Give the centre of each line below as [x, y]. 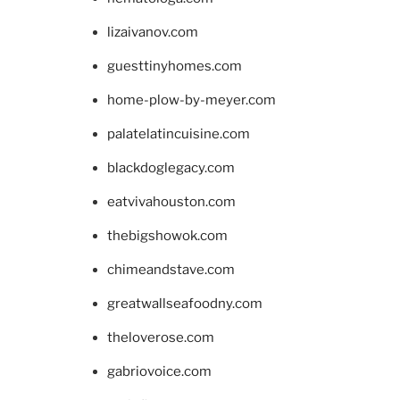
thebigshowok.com [167, 235]
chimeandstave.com [171, 269]
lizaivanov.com [153, 32]
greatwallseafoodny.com [185, 303]
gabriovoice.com [159, 371]
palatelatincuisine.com [179, 133]
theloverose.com [161, 337]
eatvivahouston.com [171, 201]
